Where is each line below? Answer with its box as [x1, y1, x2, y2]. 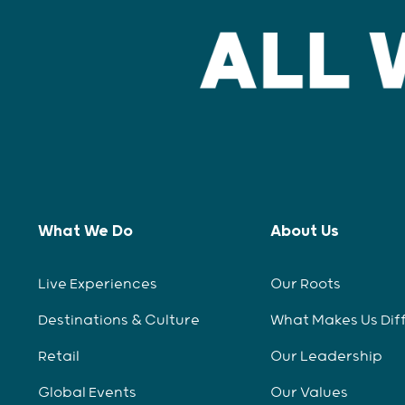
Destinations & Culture [38, 312, 200, 330]
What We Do [38, 222, 133, 240]
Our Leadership [269, 348, 382, 366]
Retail [38, 348, 80, 366]
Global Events [38, 384, 137, 402]
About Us [269, 222, 339, 240]
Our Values [269, 384, 348, 402]
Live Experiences [38, 276, 157, 294]
